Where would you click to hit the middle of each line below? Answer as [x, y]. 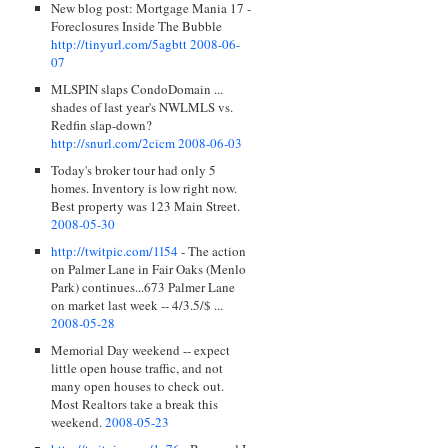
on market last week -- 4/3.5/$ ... [137, 305]
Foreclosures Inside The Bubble [136, 26]
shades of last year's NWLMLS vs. [142, 107]
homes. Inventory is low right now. [144, 188]
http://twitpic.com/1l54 [114, 251]
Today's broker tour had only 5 [133, 170]
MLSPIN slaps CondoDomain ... [137, 89]
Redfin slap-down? [101, 125]
